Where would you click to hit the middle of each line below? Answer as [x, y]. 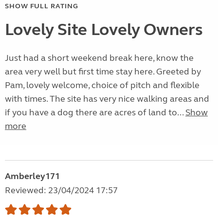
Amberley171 [32, 176]
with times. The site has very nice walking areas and [107, 99]
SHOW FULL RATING [42, 6]
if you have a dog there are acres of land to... [95, 113]
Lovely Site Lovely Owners [104, 30]
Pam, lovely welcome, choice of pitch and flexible [102, 85]
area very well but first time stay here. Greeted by [103, 72]
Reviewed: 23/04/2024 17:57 [61, 191]
